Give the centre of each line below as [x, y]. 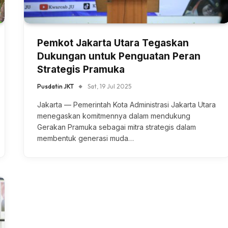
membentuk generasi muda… [85, 138]
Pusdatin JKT [55, 86]
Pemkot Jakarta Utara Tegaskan [113, 43]
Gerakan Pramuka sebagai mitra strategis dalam [117, 127]
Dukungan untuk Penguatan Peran [119, 56]
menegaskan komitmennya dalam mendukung [114, 116]
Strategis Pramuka [81, 69]
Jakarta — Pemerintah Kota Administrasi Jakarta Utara [126, 104]
